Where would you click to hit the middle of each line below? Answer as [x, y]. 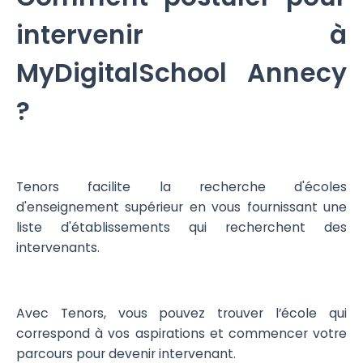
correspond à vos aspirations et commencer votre [181, 334]
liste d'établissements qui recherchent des [181, 227]
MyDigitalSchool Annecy [181, 73]
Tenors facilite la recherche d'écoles [181, 186]
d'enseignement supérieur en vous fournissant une [181, 207]
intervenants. [59, 247]
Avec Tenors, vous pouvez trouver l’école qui [181, 314]
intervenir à [181, 35]
